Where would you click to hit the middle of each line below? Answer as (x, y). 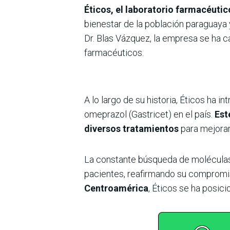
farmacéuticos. (114, 52)
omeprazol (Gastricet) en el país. (148, 114)
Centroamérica (116, 188)
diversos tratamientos (131, 128)
